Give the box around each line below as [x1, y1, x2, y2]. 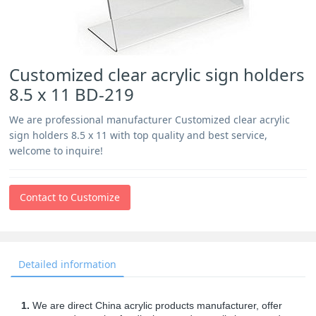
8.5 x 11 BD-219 [9, 83, 135, 106]
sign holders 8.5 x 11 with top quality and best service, [9, 128, 268, 142]
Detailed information [18, 257, 116, 271]
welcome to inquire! [9, 144, 104, 157]
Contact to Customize [20, 190, 121, 204]
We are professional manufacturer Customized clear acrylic [9, 113, 291, 126]
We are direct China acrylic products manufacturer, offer [30, 300, 282, 311]
